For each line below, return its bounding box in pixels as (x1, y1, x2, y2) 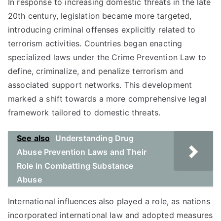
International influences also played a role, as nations (8, 196, 210, 206)
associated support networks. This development (8, 80, 192, 90)
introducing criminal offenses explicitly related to (8, 25, 196, 35)
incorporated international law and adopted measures (8, 210, 213, 220)
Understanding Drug (55, 133, 134, 143)
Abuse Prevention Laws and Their (17, 147, 147, 157)
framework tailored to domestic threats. (8, 108, 161, 117)
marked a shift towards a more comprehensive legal (8, 94, 207, 104)
